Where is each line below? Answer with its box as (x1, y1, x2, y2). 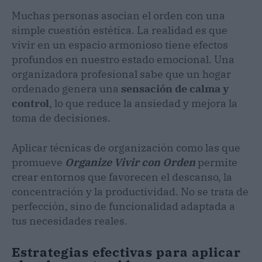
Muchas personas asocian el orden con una (12, 8, 225, 22)
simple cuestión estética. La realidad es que (12, 23, 227, 37)
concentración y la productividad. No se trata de (12, 184, 249, 198)
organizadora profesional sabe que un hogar (12, 67, 231, 81)
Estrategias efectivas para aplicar (12, 243, 241, 260)
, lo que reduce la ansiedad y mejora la (49, 96, 237, 110)
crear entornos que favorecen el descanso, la (12, 170, 232, 184)
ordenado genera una (12, 81, 121, 95)
